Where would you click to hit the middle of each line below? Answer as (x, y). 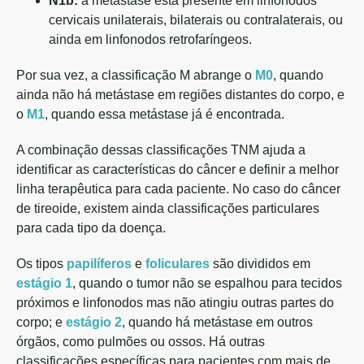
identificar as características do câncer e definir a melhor (178, 169)
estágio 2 (94, 322)
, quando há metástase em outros (217, 322)
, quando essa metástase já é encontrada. (165, 114)
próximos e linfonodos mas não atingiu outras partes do (175, 303)
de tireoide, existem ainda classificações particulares (168, 208)
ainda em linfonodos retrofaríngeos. (150, 39)
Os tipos (41, 264)
